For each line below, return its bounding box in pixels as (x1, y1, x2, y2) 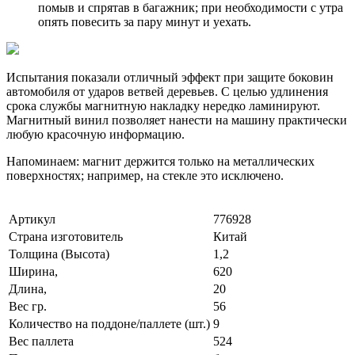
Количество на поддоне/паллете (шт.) (9, 316, 210, 330)
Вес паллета (9, 334, 74, 348)
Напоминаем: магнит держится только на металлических (6, 154, 315, 168)
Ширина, (9, 264, 58, 278)
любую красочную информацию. (6, 127, 185, 141)
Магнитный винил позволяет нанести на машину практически (6, 113, 347, 127)
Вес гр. (9, 299, 47, 313)
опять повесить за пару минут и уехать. (38, 14, 251, 29)
